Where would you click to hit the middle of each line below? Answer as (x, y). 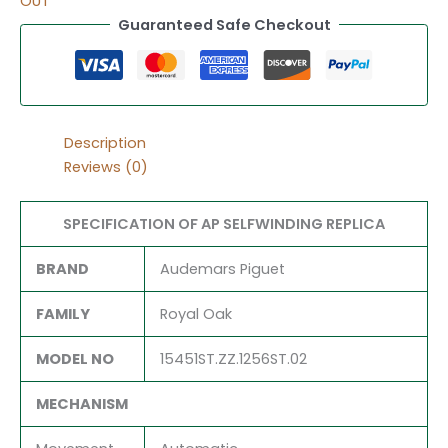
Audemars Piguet (222, 268)
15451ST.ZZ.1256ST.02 (233, 358)
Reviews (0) (105, 166)
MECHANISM (81, 403)
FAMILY (62, 313)
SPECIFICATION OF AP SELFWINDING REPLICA (224, 223)
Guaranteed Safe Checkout (224, 24)
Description (104, 142)
